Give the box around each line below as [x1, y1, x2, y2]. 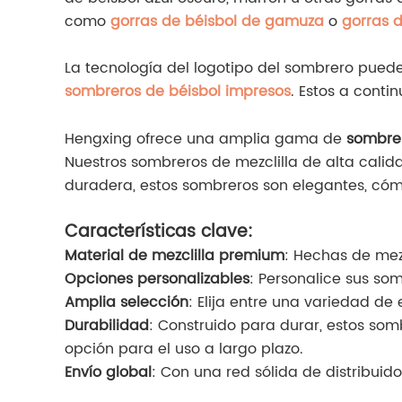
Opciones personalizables [65, 267, 249, 292]
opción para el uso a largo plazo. [65, 337, 303, 362]
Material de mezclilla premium [65, 244, 284, 268]
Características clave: [65, 218, 253, 247]
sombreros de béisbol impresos [65, 80, 291, 104]
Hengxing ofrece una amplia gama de [65, 127, 346, 152]
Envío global [65, 361, 152, 385]
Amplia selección [65, 291, 188, 315]
